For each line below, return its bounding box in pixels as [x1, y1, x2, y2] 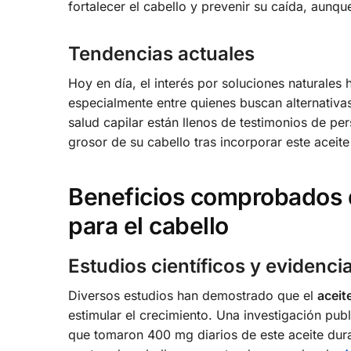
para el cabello [68, 211, 229, 240]
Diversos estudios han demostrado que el [68, 287, 317, 303]
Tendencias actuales [68, 42, 255, 65]
